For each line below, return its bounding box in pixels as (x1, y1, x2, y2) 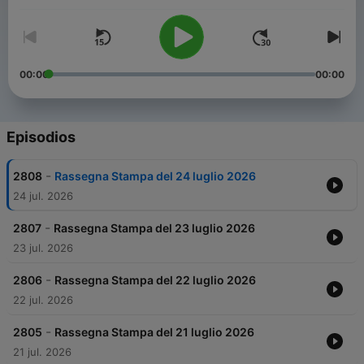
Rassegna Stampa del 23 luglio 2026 (54, 221, 255, 236)
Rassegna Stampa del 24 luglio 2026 (54, 169, 256, 184)
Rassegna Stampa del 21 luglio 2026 (54, 325, 254, 340)
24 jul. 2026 (13, 189, 73, 203)
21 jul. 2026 (13, 345, 71, 359)
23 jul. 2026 (13, 241, 73, 255)
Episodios (6, 128, 76, 146)
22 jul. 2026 (13, 293, 73, 307)
